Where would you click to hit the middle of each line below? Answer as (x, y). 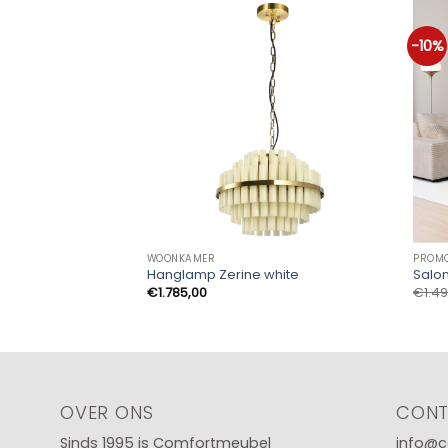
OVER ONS (106, 412)
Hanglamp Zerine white (222, 275)
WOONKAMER (181, 259)
